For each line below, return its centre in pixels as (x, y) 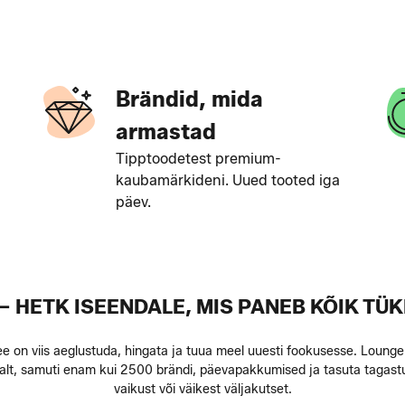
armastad (165, 132)
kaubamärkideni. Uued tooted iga (227, 180)
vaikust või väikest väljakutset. (202, 389)
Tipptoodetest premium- (198, 159)
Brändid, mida (189, 99)
